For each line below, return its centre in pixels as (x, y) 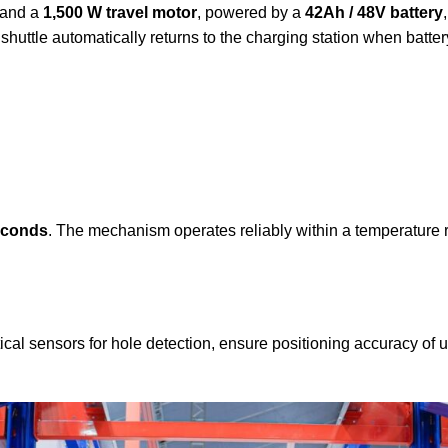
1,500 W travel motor (120, 13)
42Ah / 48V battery (374, 13)
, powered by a (251, 13)
